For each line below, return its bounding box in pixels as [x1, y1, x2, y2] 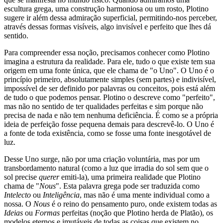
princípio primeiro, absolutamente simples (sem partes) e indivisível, [4, 75, 216, 84]
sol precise [4, 173, 39, 182]
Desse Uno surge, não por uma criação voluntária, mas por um [4, 155, 200, 164]
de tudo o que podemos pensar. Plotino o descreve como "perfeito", [4, 93, 215, 102]
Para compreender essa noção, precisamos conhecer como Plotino [4, 48, 210, 57]
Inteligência [43, 191, 80, 200]
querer [39, 173, 59, 182]
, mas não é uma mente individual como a [80, 191, 210, 200]
